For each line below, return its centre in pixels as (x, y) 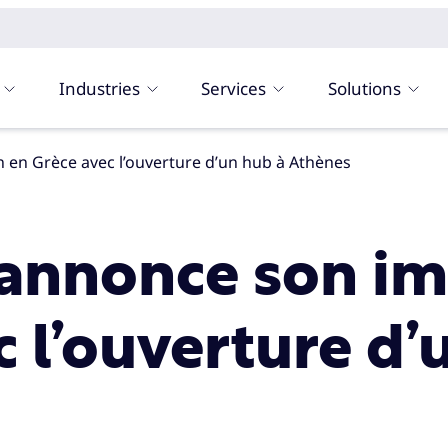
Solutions (365, 88)
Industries (99, 88)
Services (234, 88)
